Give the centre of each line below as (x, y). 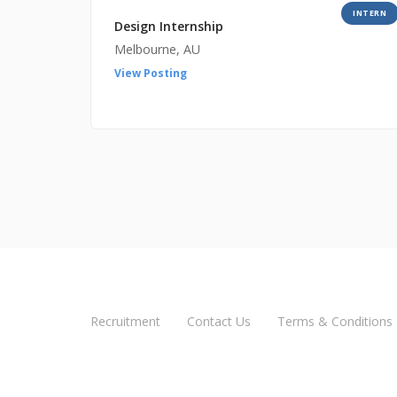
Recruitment (125, 321)
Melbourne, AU (157, 50)
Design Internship (169, 27)
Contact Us (219, 321)
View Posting (151, 74)
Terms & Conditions (335, 321)
